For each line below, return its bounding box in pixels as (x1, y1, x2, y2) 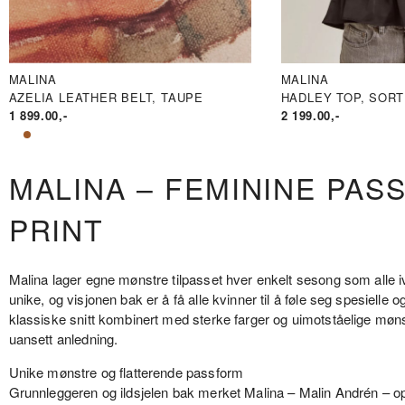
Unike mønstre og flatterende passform (8, 362, 244, 381)
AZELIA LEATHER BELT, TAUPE (8, 89, 203, 107)
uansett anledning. (8, 328, 118, 348)
